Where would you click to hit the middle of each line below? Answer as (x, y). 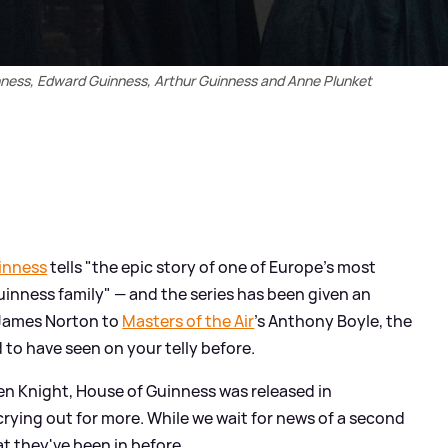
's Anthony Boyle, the (333, 321)
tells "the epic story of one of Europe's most (212, 267)
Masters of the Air (188, 321)
